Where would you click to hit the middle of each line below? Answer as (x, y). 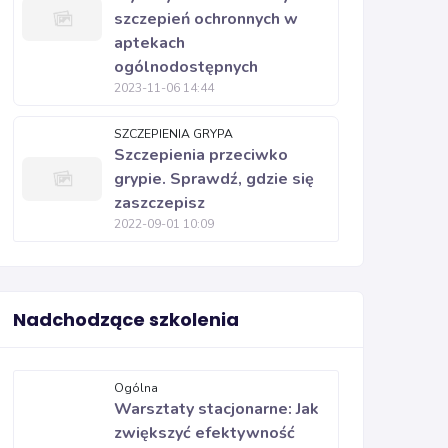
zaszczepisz (159, 203)
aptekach (149, 43)
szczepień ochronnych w (206, 19)
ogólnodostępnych (186, 67)
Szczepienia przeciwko (201, 155)
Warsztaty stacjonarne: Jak (216, 409)
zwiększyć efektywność (204, 433)
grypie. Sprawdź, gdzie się (214, 179)
